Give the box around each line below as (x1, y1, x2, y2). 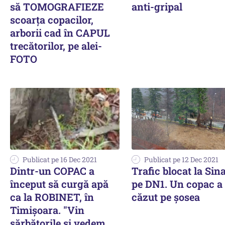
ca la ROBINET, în (10, 190, 94, 203)
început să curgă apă (10, 177, 108, 190)
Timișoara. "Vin (10, 203, 84, 216)
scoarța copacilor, (10, 13, 93, 26)
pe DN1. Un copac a (132, 177, 222, 190)
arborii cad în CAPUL (10, 26, 110, 39)
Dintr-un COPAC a (10, 164, 94, 177)
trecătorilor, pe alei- (10, 39, 102, 52)
